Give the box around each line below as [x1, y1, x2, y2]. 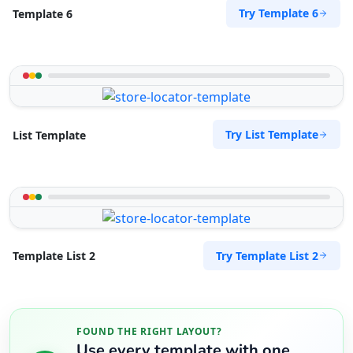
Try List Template [225, 127, 318, 143]
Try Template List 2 [216, 247, 318, 263]
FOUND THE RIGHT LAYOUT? [76, 324, 222, 338]
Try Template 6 [239, 6, 318, 21]
